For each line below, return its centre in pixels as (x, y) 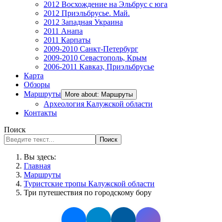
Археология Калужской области (98, 104)
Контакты (40, 113)
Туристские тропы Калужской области (89, 184)
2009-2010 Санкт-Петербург (91, 49)
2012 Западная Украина (83, 22)
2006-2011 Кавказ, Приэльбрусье (99, 67)
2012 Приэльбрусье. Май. (87, 13)
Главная (37, 166)
